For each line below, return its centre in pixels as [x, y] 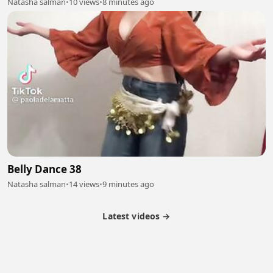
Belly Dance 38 [44, 169]
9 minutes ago [128, 184]
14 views [84, 184]
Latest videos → [136, 216]
